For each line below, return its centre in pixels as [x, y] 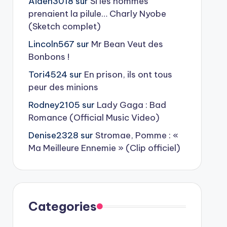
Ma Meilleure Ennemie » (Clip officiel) [104, 148]
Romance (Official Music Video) [94, 118]
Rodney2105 [54, 105]
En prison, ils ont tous [128, 74]
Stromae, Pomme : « [137, 135]
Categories [62, 206]
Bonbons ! [49, 57]
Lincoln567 [51, 44]
